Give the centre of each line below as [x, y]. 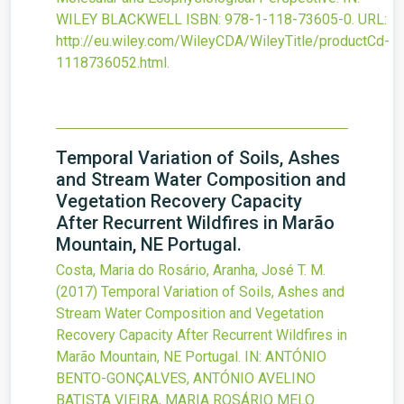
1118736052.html [111, 63]
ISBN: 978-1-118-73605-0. [270, 20]
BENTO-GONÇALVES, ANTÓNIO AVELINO [186, 379]
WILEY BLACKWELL [119, 20]
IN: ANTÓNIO [285, 357]
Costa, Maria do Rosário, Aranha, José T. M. [191, 271]
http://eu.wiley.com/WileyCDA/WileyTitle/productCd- [223, 41]
